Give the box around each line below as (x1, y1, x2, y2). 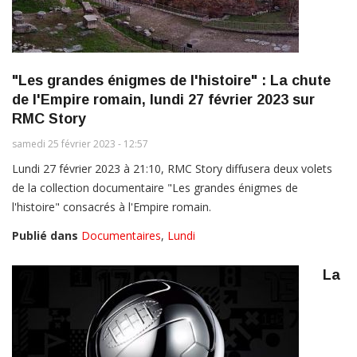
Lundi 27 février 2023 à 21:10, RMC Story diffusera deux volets (12, 160, 332, 176)
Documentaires (81, 227, 161, 243)
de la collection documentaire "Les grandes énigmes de (12, 179, 298, 195)
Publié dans (12, 227, 78, 243)
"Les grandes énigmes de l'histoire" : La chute (12, 72, 331, 88)
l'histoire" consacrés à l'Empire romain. (12, 198, 211, 214)
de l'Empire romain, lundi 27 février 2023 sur (12, 91, 315, 108)
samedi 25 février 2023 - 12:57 (12, 136, 148, 151)
